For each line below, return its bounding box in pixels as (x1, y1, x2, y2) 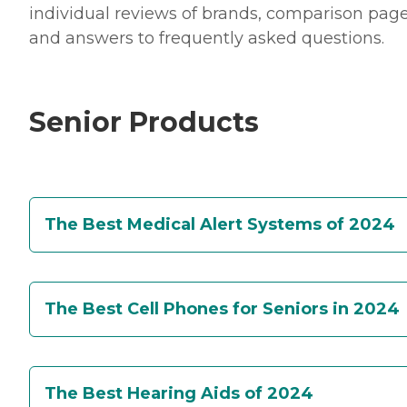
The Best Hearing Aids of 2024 (45, 383, 313, 403)
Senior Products (29, 105, 259, 140)
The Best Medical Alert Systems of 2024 (45, 214, 395, 234)
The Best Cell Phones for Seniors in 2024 (45, 299, 400, 319)
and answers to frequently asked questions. (29, 28, 384, 49)
